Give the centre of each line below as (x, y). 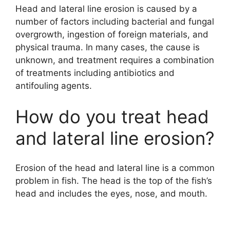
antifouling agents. (54, 86)
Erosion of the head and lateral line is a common (115, 168)
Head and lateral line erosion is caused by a (106, 9)
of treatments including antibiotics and (95, 73)
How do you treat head (112, 116)
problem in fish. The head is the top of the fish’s (114, 181)
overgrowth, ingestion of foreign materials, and (112, 35)
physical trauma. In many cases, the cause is (108, 47)
